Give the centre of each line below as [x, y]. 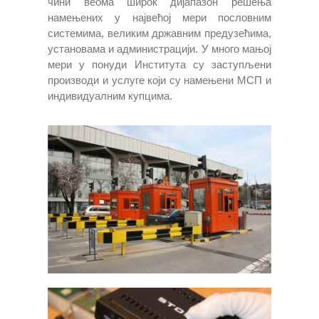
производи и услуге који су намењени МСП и [159, 80]
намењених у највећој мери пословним [159, 17]
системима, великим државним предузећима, [159, 33]
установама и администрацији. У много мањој [159, 49]
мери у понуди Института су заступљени [159, 64]
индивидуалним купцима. [110, 96]
